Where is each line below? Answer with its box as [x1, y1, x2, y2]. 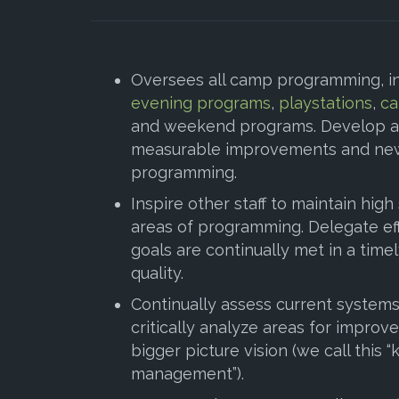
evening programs [131, 93, 271, 112]
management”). [131, 363, 244, 383]
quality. [131, 263, 188, 282]
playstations [279, 93, 372, 112]
